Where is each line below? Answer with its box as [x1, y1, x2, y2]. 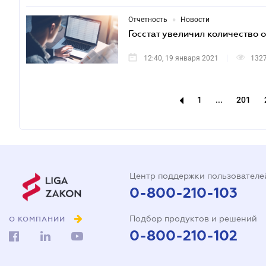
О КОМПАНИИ [9, 215, 65, 224]
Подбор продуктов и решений [129, 214, 257, 223]
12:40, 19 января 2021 [144, 54, 218, 62]
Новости [180, 15, 210, 24]
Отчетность [128, 15, 167, 24]
